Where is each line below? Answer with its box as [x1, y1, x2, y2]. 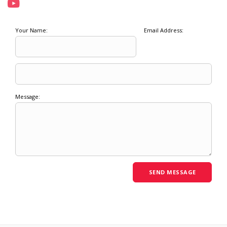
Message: [15, 92, 40, 100]
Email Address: [143, 26, 183, 34]
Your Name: [15, 26, 48, 34]
